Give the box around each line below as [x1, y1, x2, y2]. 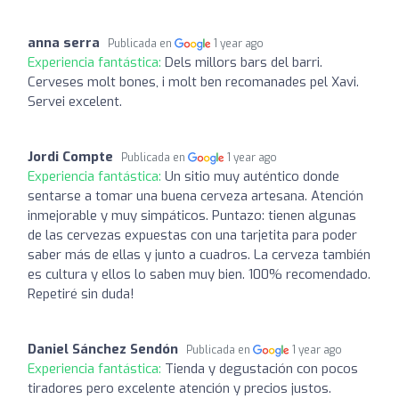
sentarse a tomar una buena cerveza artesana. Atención [28, 186, 363, 205]
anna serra [28, 33, 100, 52]
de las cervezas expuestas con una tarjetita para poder [28, 225, 357, 244]
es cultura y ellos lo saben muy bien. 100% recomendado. [28, 265, 370, 283]
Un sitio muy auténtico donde [165, 167, 339, 185]
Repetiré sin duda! [28, 284, 134, 303]
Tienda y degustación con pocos [165, 359, 358, 378]
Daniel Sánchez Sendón [28, 339, 178, 358]
